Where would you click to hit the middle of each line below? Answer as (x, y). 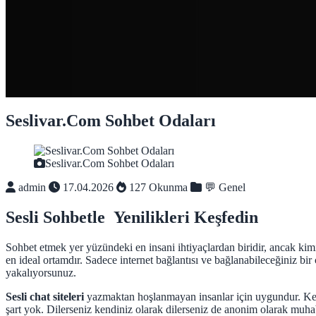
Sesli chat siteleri (45, 297)
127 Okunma (157, 188)
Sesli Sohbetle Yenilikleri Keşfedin (132, 218)
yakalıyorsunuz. (41, 273)
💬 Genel (224, 188)
